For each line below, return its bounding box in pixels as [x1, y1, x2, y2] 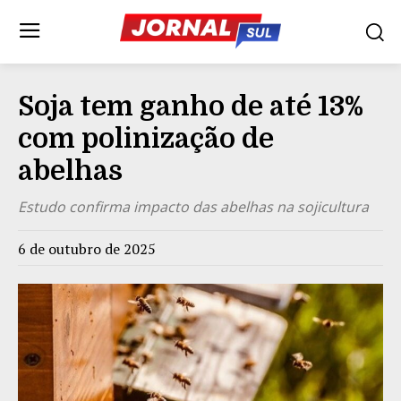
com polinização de [18, 123, 274, 154]
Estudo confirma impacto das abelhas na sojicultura [18, 196, 369, 217]
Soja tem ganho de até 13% [18, 90, 363, 122]
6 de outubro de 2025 [18, 238, 156, 259]
